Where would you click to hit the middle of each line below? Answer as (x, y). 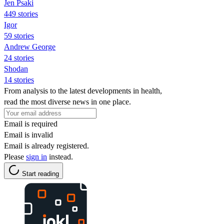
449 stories (21, 13)
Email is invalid (28, 134)
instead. (60, 156)
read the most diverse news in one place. (67, 101)
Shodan (16, 68)
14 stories (19, 79)
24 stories (19, 57)
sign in (36, 156)
